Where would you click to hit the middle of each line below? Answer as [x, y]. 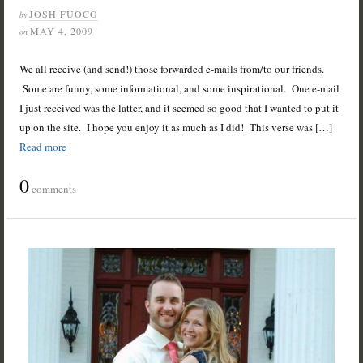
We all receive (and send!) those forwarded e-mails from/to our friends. [172, 69]
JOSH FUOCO [64, 14]
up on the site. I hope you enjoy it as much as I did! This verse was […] [176, 128]
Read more [43, 147]
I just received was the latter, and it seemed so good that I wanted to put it [179, 108]
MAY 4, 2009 [62, 31]
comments [53, 189]
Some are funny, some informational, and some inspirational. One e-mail [180, 89]
